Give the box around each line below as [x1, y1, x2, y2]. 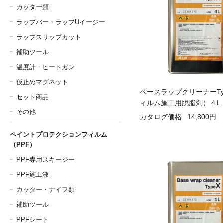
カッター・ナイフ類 [16, 186, 75, 193]
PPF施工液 [16, 171, 49, 178]
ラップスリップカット [16, 33, 81, 41]
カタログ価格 [139, 113, 182, 121]
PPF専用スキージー [16, 156, 75, 163]
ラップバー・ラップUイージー [16, 18, 105, 26]
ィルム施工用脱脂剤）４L [139, 98, 221, 107]
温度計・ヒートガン [16, 63, 75, 71]
